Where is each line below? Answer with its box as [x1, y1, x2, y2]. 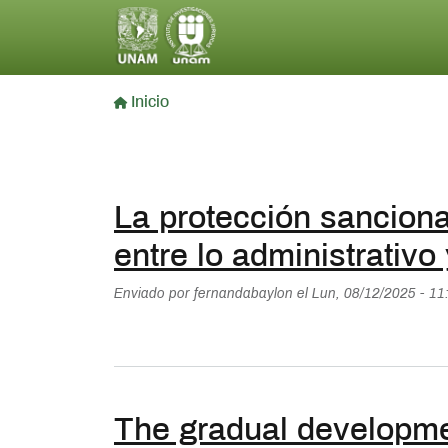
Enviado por [114, 288, 194, 301]
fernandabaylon [194, 288, 293, 301]
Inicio [131, 95, 169, 110]
